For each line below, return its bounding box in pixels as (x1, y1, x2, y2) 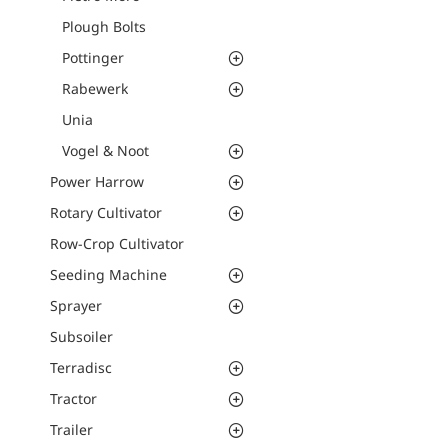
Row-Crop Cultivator (50, 234, 184, 253)
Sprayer (50, 296, 102, 315)
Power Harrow (50, 172, 144, 191)
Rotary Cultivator (50, 203, 162, 222)
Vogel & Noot (62, 141, 149, 160)
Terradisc (50, 358, 112, 377)
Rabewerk (62, 79, 128, 98)
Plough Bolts (62, 17, 146, 36)
